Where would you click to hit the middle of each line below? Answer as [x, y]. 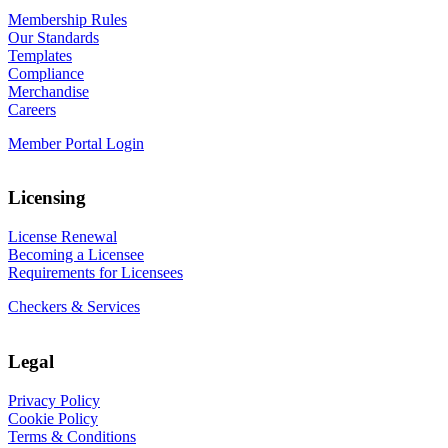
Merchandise [48, 91]
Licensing [47, 198]
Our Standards [53, 37]
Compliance [46, 73]
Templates [40, 55]
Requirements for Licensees [95, 273]
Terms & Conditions [72, 436]
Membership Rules [67, 19]
